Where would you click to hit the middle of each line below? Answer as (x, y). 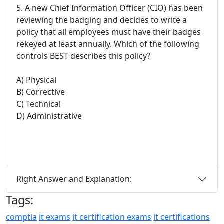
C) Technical (39, 104)
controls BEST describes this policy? (83, 56)
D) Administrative (49, 116)
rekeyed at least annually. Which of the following (108, 44)
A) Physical (36, 80)
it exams (55, 217)
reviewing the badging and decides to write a (102, 20)
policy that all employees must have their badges (109, 32)
